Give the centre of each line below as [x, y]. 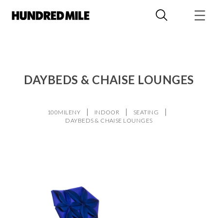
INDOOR [107, 112]
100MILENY [64, 112]
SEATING [146, 112]
